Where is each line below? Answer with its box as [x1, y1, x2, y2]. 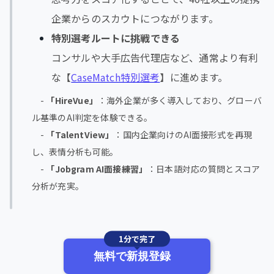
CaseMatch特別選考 [71, 69, 160, 84]
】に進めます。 [160, 69, 228, 84]
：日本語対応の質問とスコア [147, 162, 261, 175]
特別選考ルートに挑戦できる [51, 30, 180, 45]
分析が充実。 [32, 179, 84, 192]
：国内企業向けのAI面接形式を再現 [114, 128, 253, 141]
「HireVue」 [46, 94, 98, 106]
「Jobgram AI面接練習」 [46, 162, 148, 175]
